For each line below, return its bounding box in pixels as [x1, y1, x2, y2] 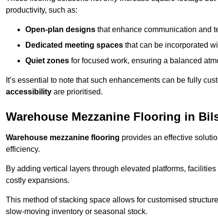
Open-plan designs [25, 25, 95, 34]
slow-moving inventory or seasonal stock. [6, 207, 147, 216]
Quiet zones [25, 56, 69, 65]
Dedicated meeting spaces [25, 41, 123, 50]
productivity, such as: [6, 6, 77, 15]
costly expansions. [6, 176, 70, 185]
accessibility [6, 88, 52, 96]
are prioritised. [52, 88, 103, 96]
